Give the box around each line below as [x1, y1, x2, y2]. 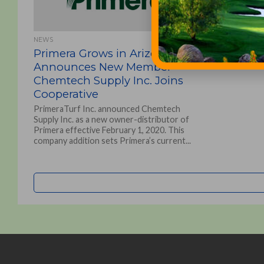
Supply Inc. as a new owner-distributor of [33, 114, 189, 124]
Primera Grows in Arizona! [33, 47, 174, 60]
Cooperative [33, 87, 98, 101]
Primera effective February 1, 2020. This [33, 125, 184, 135]
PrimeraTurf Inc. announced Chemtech [33, 104, 180, 114]
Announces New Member [33, 60, 171, 74]
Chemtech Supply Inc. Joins [33, 74, 183, 87]
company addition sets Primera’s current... [33, 136, 191, 146]
